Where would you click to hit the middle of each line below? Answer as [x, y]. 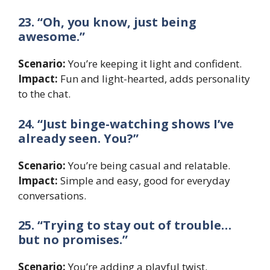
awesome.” [52, 37]
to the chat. [44, 94]
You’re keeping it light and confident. [154, 64]
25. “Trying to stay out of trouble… [125, 225]
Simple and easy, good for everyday [144, 180]
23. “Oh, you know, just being [107, 22]
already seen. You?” [78, 138]
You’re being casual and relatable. [148, 165]
